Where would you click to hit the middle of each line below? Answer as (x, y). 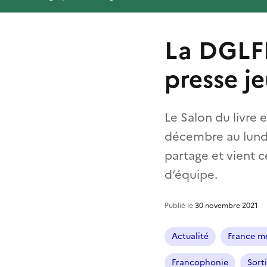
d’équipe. (191, 174)
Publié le (180, 205)
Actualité (190, 236)
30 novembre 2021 (226, 205)
